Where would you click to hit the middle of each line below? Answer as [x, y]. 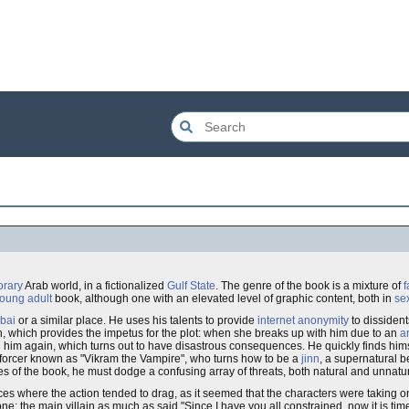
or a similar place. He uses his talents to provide [136, 320]
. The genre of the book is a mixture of [309, 286]
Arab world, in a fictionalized [95, 286]
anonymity [323, 320]
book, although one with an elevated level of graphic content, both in [223, 299]
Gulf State [191, 286]
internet [276, 320]
